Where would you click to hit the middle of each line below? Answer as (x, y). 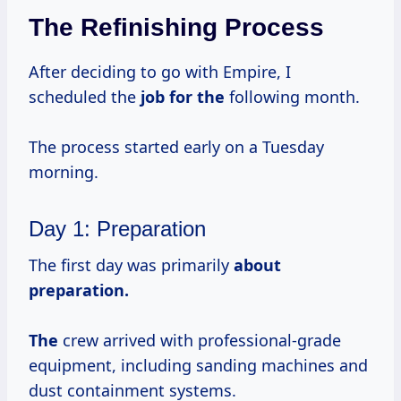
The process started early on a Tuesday (176, 147)
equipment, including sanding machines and (198, 366)
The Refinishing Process (176, 28)
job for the (183, 97)
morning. (64, 172)
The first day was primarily (131, 265)
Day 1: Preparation (117, 229)
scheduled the (85, 97)
